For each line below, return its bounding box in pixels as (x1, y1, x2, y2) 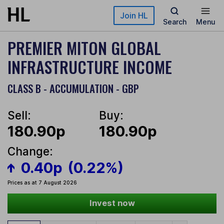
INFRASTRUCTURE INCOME (7, 55, 172, 78)
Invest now (89, 198, 135, 208)
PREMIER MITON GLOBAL (7, 36, 161, 59)
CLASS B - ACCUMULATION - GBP (7, 80, 139, 96)
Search (162, 17, 186, 26)
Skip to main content (7, 8, 79, 16)
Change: (7, 144, 53, 158)
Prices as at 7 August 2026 (7, 179, 77, 186)
